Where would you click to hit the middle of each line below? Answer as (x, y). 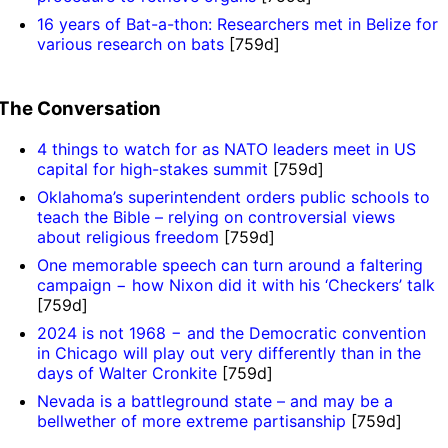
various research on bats (131, 44)
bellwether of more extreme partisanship (192, 420)
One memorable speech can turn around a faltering (230, 264)
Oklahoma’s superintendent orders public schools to (234, 196)
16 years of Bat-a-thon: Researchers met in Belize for (238, 24)
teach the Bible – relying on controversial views (216, 216)
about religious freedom (128, 236)
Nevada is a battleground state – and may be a (215, 400)
